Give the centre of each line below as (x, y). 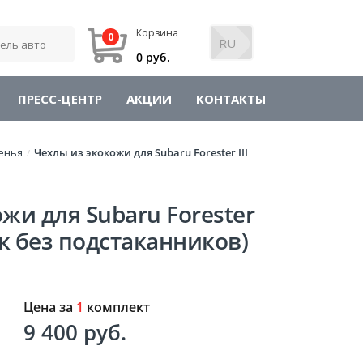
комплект (116, 307)
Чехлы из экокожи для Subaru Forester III (141, 152)
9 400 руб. (75, 332)
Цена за (49, 307)
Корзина (157, 33)
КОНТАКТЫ (231, 98)
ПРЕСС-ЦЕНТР (60, 98)
